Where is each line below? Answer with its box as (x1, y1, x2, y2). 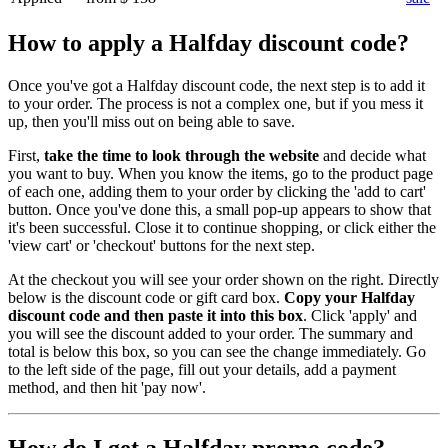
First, (8, 146, 44, 164)
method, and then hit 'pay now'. (8, 378, 206, 396)
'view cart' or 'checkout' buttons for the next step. (8, 236, 315, 254)
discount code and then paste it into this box (8, 306, 303, 324)
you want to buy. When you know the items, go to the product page (8, 164, 433, 182)
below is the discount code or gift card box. (8, 288, 284, 306)
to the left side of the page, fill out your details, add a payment (8, 360, 396, 378)
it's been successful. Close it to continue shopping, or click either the (8, 218, 436, 236)
